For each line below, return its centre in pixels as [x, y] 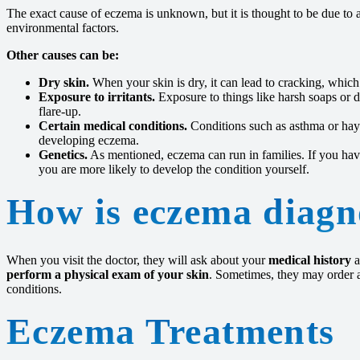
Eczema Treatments [171, 331]
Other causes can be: [63, 55]
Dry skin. [64, 82]
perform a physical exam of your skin [108, 274]
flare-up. [60, 111]
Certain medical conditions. [113, 126]
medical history [310, 260]
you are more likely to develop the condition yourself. [174, 169]
